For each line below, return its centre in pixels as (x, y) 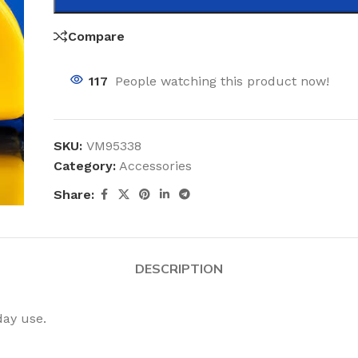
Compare (97, 36)
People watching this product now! (223, 81)
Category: (85, 166)
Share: (74, 195)
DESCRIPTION (179, 268)
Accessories (156, 166)
